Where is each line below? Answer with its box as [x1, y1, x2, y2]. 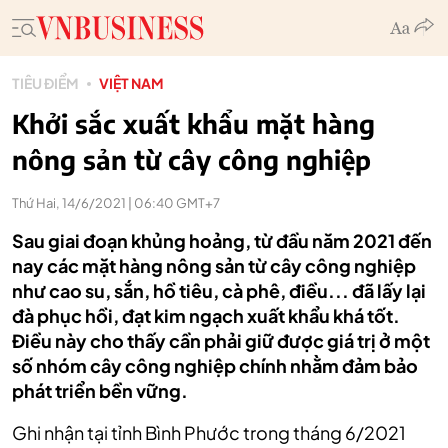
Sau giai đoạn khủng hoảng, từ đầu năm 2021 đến [12, 229, 432, 252]
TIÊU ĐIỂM [12, 74, 79, 92]
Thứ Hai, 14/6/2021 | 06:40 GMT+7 [12, 195, 220, 211]
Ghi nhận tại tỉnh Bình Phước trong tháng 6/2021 [12, 421, 406, 444]
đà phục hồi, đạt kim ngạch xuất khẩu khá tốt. [12, 304, 400, 327]
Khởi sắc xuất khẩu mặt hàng [12, 107, 375, 140]
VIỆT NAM [99, 74, 164, 92]
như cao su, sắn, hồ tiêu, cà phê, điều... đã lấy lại [12, 279, 426, 302]
